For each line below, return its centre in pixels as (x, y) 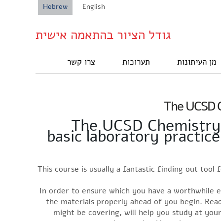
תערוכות (136, 62)
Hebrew (55, 7)
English (94, 7)
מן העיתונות (197, 62)
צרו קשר (81, 62)
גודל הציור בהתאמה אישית (103, 35)
